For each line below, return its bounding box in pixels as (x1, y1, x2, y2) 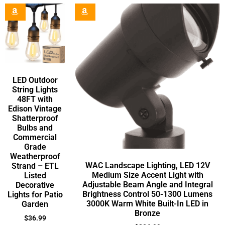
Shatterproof (12, 113, 58, 123)
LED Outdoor (12, 75, 58, 85)
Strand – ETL (11, 161, 59, 171)
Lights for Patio (7, 189, 63, 199)
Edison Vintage (8, 103, 62, 114)
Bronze (135, 208, 160, 218)
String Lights (12, 84, 58, 94)
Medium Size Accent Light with (91, 170, 203, 180)
